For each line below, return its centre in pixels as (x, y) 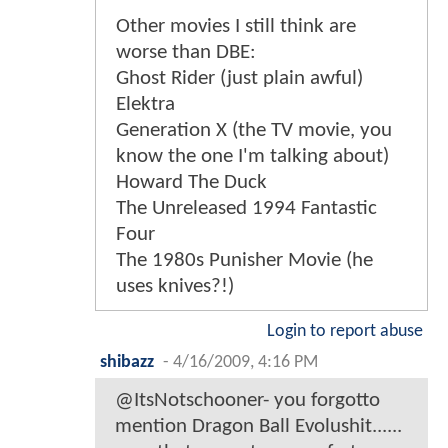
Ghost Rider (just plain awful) (239, 78)
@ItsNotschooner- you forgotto (247, 400)
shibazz (127, 362)
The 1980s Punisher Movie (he (244, 260)
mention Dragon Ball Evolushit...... (258, 426)
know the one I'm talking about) (252, 156)
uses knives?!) (175, 286)
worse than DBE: (186, 52)
